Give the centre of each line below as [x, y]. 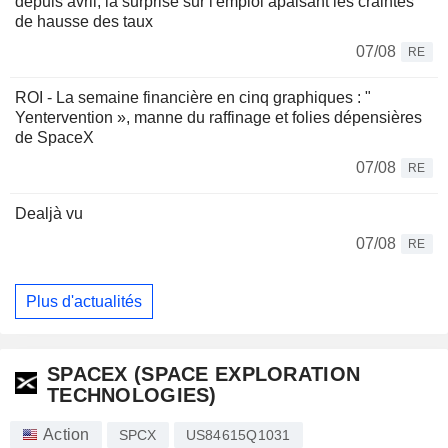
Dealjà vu [49, 214]
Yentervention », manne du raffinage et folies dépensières [218, 118]
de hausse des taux [84, 22]
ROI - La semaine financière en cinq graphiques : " [193, 98]
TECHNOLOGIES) [132, 395]
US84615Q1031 [238, 435]
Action [66, 435]
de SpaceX [54, 138]
